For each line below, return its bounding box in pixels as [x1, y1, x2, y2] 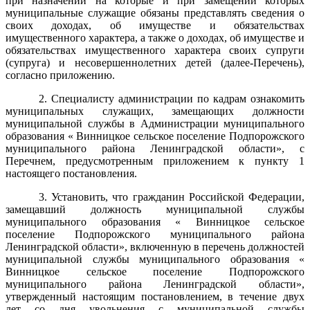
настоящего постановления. [6, 167, 137, 180]
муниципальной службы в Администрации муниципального [6, 118, 304, 130]
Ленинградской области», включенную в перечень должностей [6, 241, 304, 253]
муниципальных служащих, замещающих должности [6, 105, 304, 118]
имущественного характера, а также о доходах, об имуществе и [6, 32, 304, 44]
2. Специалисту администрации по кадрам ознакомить [39, 93, 304, 105]
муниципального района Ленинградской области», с [6, 143, 304, 155]
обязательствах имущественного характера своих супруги [6, 44, 304, 57]
